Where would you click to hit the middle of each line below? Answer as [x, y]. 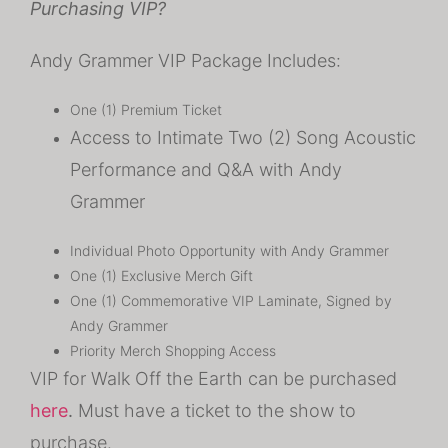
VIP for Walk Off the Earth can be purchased [213, 378]
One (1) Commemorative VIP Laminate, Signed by [231, 300]
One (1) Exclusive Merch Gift [161, 275]
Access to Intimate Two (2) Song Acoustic [243, 137]
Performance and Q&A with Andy [206, 169]
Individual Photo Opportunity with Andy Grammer [229, 250]
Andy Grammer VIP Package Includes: [185, 60]
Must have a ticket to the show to [214, 410]
